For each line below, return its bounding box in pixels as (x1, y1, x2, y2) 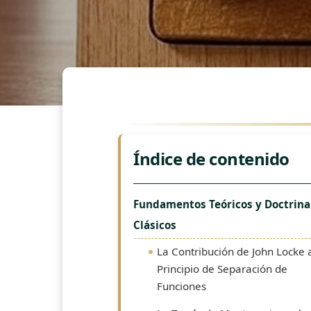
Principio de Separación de (157, 262, 287, 276)
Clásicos (133, 218, 176, 232)
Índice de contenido (133, 147, 289, 170)
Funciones (157, 279, 206, 293)
